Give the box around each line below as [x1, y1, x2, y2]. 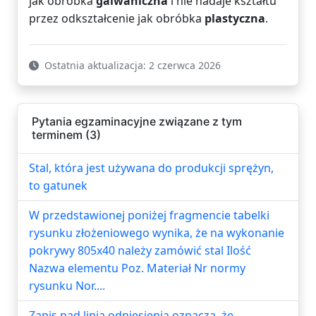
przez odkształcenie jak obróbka [29, 10, 205, 26]
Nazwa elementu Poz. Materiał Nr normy [29, 260, 245, 276]
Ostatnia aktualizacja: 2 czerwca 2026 [42, 58, 221, 72]
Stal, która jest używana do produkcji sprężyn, [29, 159, 274, 176]
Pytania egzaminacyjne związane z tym [32, 114, 242, 128]
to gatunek [29, 177, 87, 193]
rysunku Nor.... [29, 277, 105, 293]
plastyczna [205, 10, 265, 26]
